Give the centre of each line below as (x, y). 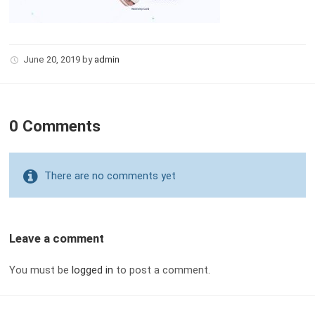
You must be (40, 270)
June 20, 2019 (52, 59)
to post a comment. (161, 270)
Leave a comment (56, 238)
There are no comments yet (110, 176)
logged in (92, 270)
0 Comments (54, 126)
